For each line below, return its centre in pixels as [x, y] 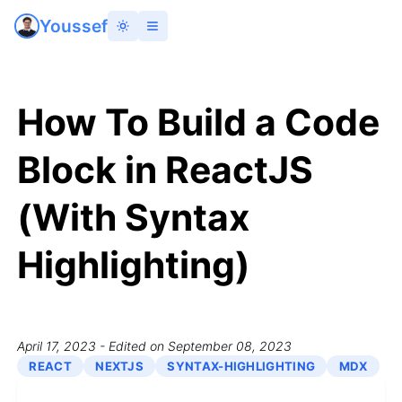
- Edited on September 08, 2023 [194, 345]
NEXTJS [120, 366]
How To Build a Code [199, 122]
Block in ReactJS [166, 170]
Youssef [74, 26]
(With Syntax [134, 218]
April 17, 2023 [57, 345]
